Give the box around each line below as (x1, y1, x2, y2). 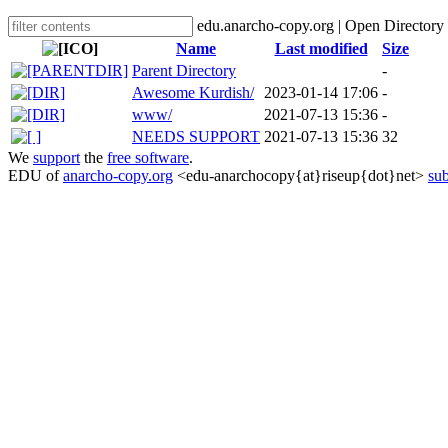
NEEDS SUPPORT (132, 128, 260, 145)
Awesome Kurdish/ (132, 84, 254, 101)
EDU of (8, 167, 63, 184)
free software (107, 149, 189, 166)
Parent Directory (132, 62, 236, 79)
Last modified (274, 40, 368, 57)
